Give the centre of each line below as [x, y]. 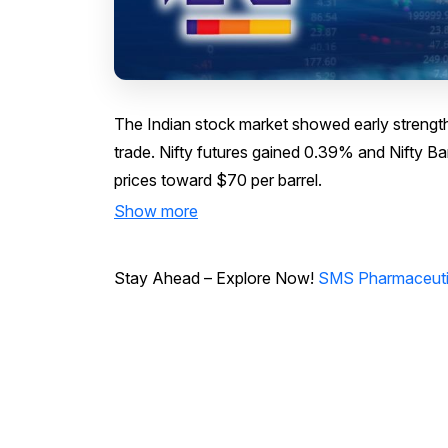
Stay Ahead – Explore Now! [216, 277]
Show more [156, 210]
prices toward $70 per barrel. [218, 179]
